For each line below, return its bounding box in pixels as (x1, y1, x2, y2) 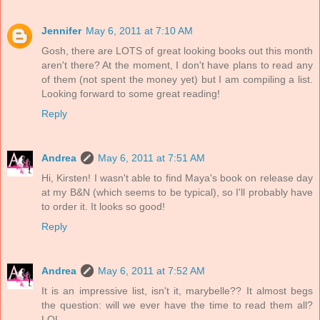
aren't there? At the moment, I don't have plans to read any (41, 59, 313, 71)
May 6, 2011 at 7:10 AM (86, 25, 193, 37)
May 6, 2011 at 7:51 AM (98, 152, 205, 164)
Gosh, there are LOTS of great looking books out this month (41, 45, 313, 57)
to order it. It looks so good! (41, 201, 165, 213)
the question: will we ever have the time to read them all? (41, 299, 313, 311)
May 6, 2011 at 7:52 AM (98, 265, 205, 277)
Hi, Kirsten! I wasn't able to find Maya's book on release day (41, 172, 313, 184)
